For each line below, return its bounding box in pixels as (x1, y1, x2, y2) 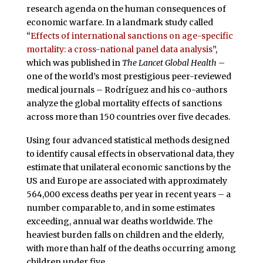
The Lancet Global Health (122, 58, 217, 69)
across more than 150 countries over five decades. (26, 112, 230, 123)
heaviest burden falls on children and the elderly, (26, 229, 224, 240)
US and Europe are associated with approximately (26, 175, 227, 186)
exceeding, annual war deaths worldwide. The (26, 215, 213, 227)
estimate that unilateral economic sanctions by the (26, 161, 231, 173)
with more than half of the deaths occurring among (26, 242, 236, 254)
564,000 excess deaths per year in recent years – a (26, 188, 231, 200)
